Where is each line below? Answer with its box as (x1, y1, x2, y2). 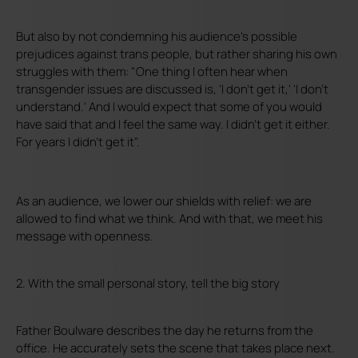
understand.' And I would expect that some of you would (16, 98, 322, 115)
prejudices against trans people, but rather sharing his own (16, 46, 337, 62)
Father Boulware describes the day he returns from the (16, 322, 313, 339)
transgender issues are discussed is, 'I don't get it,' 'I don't (16, 81, 328, 97)
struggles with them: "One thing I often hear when (16, 63, 288, 80)
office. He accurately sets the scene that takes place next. (16, 340, 335, 356)
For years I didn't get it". (16, 133, 140, 150)
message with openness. (16, 228, 153, 245)
